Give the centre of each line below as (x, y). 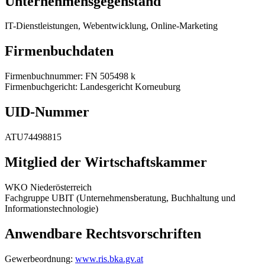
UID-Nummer (47, 112)
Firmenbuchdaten (59, 51)
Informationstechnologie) (51, 208)
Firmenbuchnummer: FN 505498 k (70, 76)
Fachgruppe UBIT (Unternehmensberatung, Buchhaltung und (120, 198)
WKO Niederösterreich (48, 187)
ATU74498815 (33, 137)
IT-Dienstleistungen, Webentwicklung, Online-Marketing (111, 26)
